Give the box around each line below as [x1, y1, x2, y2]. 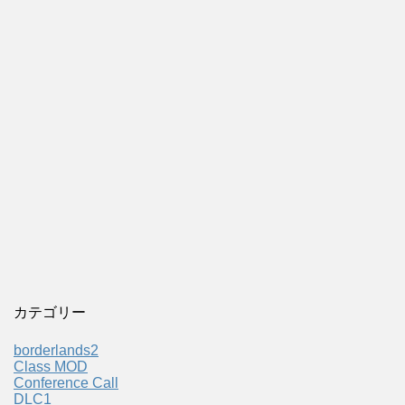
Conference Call [14, 374, 118, 391]
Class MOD [14, 358, 88, 374]
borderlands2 [14, 342, 99, 358]
